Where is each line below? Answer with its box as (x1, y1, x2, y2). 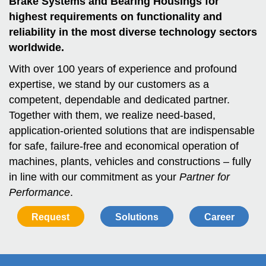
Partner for (179, 171, 230, 183)
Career (204, 212, 235, 223)
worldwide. (9, 42, 64, 54)
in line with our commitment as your (9, 171, 179, 183)
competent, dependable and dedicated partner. (9, 94, 230, 106)
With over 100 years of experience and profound (9, 63, 237, 75)
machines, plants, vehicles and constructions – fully (9, 156, 251, 168)
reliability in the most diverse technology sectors (9, 26, 257, 39)
